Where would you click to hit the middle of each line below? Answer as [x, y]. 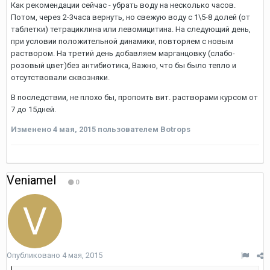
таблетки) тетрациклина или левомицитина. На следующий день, [131, 29]
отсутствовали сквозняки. [60, 77]
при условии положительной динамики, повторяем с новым [122, 41]
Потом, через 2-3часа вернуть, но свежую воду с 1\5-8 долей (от [130, 17]
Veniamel [31, 180]
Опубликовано [34, 255]
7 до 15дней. [33, 109]
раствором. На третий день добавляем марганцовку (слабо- [123, 53]
